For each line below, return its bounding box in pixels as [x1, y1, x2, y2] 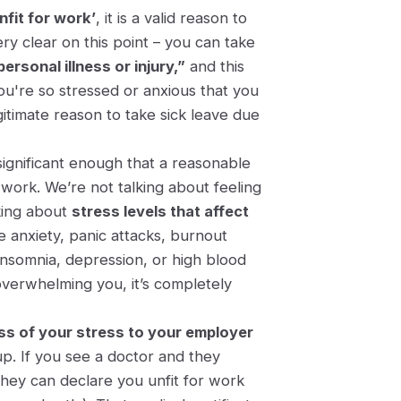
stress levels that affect [72, 202, 249, 220]
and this [185, 57, 244, 75]
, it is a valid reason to [96, 9, 247, 27]
